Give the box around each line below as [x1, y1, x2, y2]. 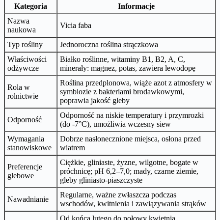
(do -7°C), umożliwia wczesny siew [60, 119, 171, 128]
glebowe [7, 171, 34, 180]
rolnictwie [7, 91, 38, 100]
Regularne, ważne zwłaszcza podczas [60, 190, 176, 199]
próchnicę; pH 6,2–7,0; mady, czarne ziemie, [60, 166, 198, 175]
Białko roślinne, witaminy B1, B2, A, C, [60, 55, 185, 63]
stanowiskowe [7, 143, 52, 152]
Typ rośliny [7, 40, 43, 49]
